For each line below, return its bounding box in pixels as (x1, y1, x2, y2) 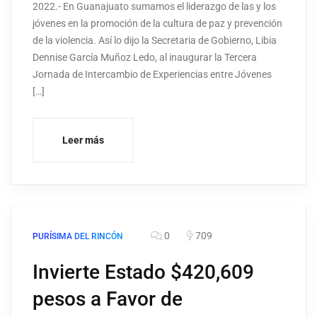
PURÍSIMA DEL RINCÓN (33, 231, 123, 242)
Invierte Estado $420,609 (33, 260, 254, 284)
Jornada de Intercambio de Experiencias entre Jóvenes (33, 69, 272, 81)
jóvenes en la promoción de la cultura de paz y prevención (33, 18, 282, 30)
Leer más (62, 134, 104, 146)
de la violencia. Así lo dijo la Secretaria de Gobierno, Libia (33, 35, 277, 47)
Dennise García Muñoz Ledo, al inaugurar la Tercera (33, 52, 257, 64)
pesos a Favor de (33, 287, 183, 311)
